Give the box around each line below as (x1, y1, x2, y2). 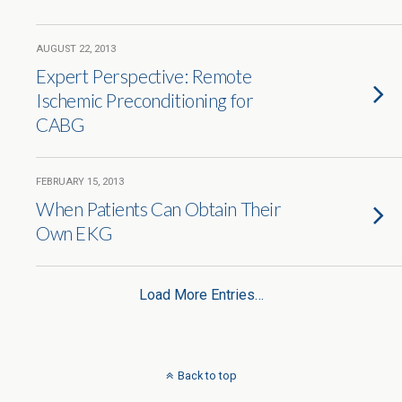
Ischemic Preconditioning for (36, 89, 254, 111)
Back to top (177, 369, 237, 382)
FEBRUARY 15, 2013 (36, 176, 124, 188)
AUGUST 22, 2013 (36, 43, 116, 55)
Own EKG (36, 222, 112, 244)
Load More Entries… (138, 286, 264, 303)
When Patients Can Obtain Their (36, 197, 282, 220)
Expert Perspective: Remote (36, 65, 252, 87)
